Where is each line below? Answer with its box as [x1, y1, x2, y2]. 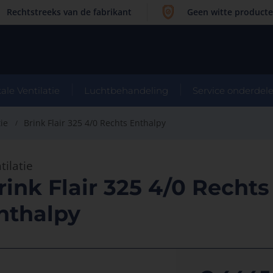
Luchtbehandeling [84, 85, 169, 96]
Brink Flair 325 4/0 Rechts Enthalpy [24, 117, 166, 129]
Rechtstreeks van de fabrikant [7, 6, 132, 18]
